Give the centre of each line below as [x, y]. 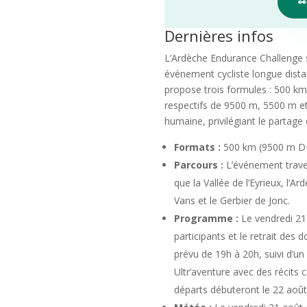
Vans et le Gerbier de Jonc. [232, 200]
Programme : [207, 218]
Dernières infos [219, 35]
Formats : [198, 147]
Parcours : [199, 164]
